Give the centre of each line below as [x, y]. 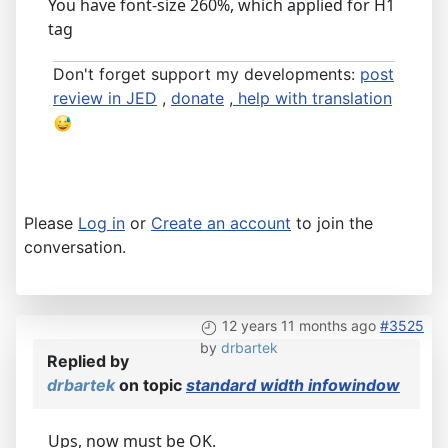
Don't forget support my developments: [206, 74]
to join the [332, 223]
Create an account [221, 223]
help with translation [312, 98]
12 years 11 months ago [299, 326]
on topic [150, 385]
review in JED [105, 98]
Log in [101, 223]
